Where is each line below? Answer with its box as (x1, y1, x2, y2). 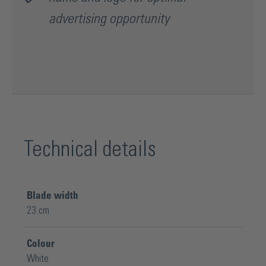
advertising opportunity (49, 13, 169, 26)
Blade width (27, 191, 78, 201)
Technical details (24, 139, 156, 160)
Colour (27, 239, 55, 249)
